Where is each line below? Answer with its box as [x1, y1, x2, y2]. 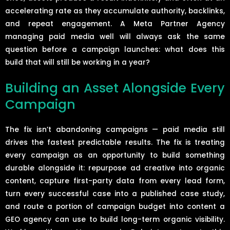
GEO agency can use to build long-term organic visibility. [5, 215, 225, 225]
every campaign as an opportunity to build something [5, 150, 225, 161]
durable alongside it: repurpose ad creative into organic [5, 163, 225, 174]
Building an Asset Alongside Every [5, 79, 225, 98]
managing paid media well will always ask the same [5, 32, 225, 42]
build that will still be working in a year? [5, 57, 150, 68]
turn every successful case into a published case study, [5, 189, 225, 199]
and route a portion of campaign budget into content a [5, 202, 225, 212]
